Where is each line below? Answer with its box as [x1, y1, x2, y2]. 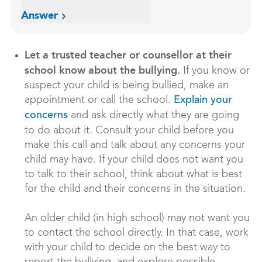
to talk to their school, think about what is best [25, 169, 242, 180]
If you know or [183, 65, 250, 77]
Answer [21, 11, 58, 22]
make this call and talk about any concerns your [25, 140, 245, 151]
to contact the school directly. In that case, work [25, 227, 249, 239]
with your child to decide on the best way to [25, 242, 230, 253]
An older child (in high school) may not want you [25, 213, 250, 224]
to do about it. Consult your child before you [25, 125, 234, 136]
